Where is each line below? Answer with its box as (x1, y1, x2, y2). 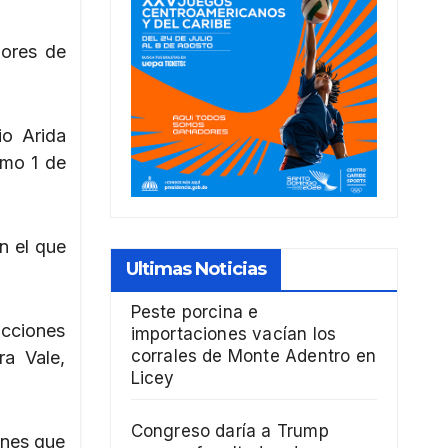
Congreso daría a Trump (130, 421, 329, 442)
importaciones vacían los (130, 324, 337, 345)
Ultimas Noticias (125, 258, 267, 281)
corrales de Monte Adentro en (130, 346, 377, 367)
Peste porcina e (130, 302, 259, 323)
